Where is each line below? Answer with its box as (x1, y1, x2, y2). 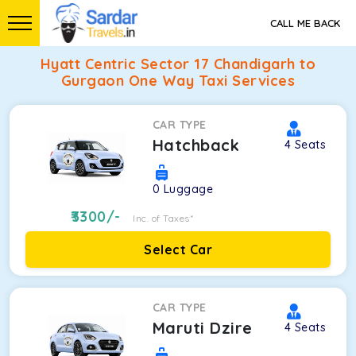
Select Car (144, 242, 212, 257)
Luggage (163, 182, 214, 196)
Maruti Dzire (152, 318, 253, 338)
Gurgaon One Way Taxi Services (60, 72, 296, 90)
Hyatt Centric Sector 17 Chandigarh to (40, 55, 316, 73)
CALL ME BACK (270, 17, 340, 29)
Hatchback (152, 135, 240, 155)
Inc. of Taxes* (133, 212, 194, 224)
